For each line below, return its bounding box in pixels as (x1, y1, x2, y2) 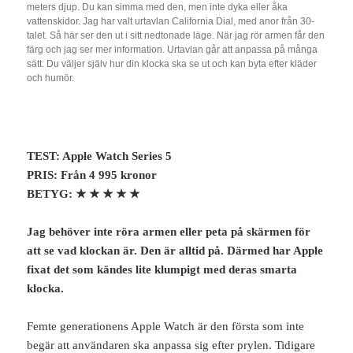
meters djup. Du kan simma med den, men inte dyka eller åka (27, 2, 288, 13)
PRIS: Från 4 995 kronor (27, 169, 158, 182)
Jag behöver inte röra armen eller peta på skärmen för (27, 225, 311, 239)
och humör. (27, 72, 75, 84)
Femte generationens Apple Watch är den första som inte (27, 320, 305, 333)
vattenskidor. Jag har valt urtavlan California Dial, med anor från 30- (27, 16, 315, 28)
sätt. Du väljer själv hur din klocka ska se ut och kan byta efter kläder (27, 58, 318, 70)
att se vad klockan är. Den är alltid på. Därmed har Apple (27, 244, 324, 258)
